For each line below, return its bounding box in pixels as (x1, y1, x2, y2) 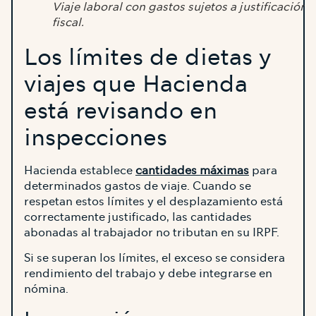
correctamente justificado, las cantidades (24, 209, 252, 225)
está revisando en (24, 97, 217, 126)
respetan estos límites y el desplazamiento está (24, 194, 283, 209)
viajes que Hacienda (24, 70, 248, 99)
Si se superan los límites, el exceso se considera (24, 250, 285, 266)
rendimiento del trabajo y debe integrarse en (24, 266, 272, 281)
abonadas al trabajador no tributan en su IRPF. (24, 225, 279, 241)
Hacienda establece (24, 163, 135, 178)
